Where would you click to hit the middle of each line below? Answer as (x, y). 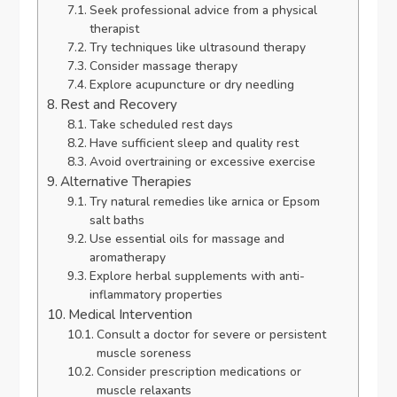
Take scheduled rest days (161, 125)
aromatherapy (127, 257)
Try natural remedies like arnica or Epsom (204, 202)
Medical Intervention (131, 315)
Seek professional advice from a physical (203, 10)
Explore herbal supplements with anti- (197, 276)
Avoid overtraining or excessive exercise (202, 162)
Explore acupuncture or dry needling (191, 85)
